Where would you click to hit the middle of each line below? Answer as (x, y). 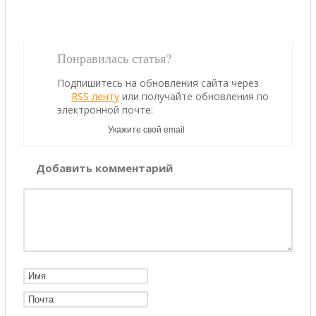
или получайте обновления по (194, 96)
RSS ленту (95, 96)
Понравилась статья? (114, 58)
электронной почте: (105, 110)
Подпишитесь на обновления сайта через (158, 83)
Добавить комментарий (104, 168)
